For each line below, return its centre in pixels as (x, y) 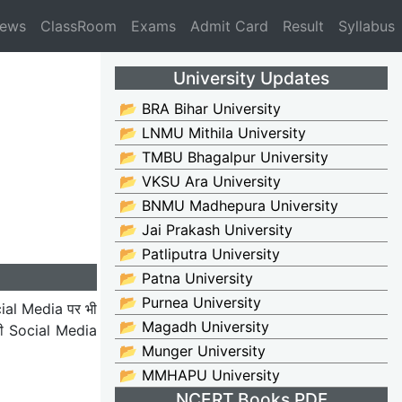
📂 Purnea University (190, 303)
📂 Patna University (186, 279)
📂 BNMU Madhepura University (229, 206)
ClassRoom (79, 26)
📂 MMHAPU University (200, 376)
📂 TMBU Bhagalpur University (224, 157)
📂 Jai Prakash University (206, 230)
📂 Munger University (192, 351)
